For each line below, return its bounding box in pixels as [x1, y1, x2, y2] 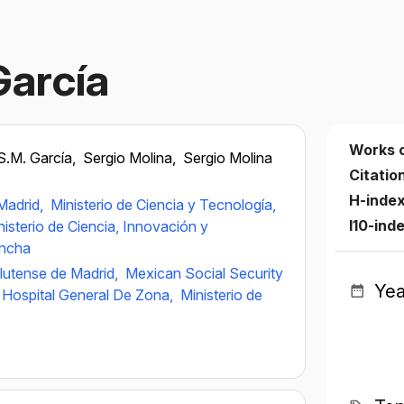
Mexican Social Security [125, 264, 283, 282]
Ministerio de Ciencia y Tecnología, [50, 196, 276, 214]
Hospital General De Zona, [2, 286, 177, 304]
